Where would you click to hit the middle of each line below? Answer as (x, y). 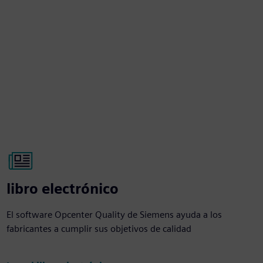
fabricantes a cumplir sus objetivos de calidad (99, 228)
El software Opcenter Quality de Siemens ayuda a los (114, 214)
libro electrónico (62, 188)
